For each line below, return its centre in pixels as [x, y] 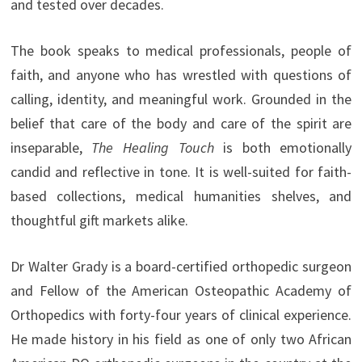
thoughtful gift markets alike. [99, 221]
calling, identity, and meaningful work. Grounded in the [181, 99]
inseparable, [51, 148]
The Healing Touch [153, 148]
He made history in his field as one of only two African [181, 339]
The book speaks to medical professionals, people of [181, 51]
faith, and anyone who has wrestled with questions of [181, 75]
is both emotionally [283, 148]
